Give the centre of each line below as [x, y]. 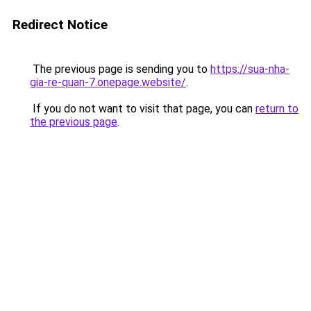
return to [277, 109]
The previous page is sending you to [120, 69]
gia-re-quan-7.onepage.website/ [108, 82]
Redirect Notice [60, 25]
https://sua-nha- [250, 69]
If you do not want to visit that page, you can [143, 109]
